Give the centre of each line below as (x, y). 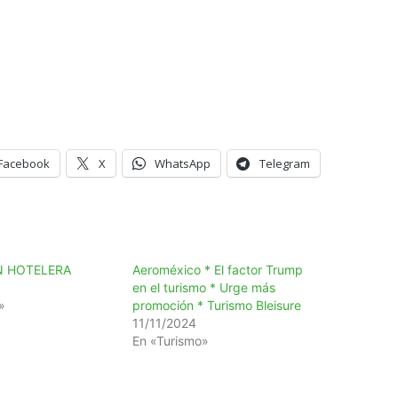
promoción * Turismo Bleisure (217, 305)
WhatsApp (183, 163)
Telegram (285, 163)
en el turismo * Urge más (204, 287)
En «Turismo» (171, 340)
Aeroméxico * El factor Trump (218, 269)
